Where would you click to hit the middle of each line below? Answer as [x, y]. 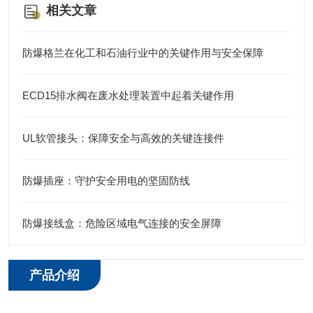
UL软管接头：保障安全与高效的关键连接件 [123, 138]
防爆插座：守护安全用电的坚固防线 [106, 181]
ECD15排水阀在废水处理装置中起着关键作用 [128, 95]
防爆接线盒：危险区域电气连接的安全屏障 [122, 223]
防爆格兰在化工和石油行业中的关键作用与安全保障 [143, 53]
